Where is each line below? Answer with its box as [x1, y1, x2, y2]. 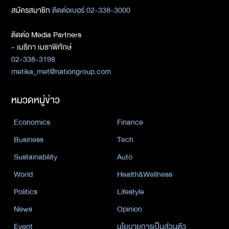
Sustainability [14, 150, 57, 164]
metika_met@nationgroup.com [11, 65, 111, 79]
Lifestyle [117, 185, 144, 199]
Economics [14, 116, 50, 129]
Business [14, 133, 43, 147]
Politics [14, 185, 37, 199]
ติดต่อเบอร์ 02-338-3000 [50, 4, 130, 17]
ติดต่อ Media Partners [11, 28, 81, 42]
